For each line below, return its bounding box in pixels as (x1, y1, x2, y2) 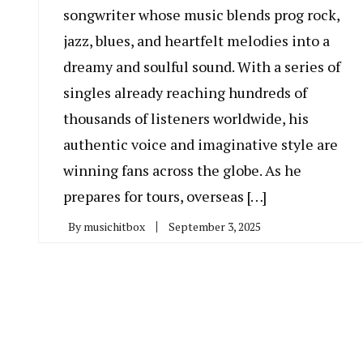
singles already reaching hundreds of (63, 83, 307, 103)
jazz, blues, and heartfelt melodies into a (63, 31, 330, 51)
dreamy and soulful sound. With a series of (63, 57, 340, 77)
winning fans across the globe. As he (63, 160, 301, 181)
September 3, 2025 (169, 219, 261, 235)
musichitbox (83, 219, 145, 235)
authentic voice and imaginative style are (63, 135, 338, 155)
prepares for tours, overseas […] (63, 186, 267, 207)
